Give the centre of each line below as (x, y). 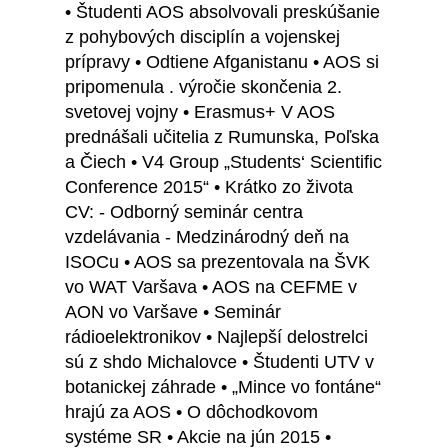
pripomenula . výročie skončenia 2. (203, 87)
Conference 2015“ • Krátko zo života (209, 187)
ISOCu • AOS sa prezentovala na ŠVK (217, 262)
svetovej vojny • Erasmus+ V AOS (200, 112)
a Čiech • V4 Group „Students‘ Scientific (223, 162)
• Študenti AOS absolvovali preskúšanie (222, 12)
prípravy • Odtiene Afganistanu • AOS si (222, 62)
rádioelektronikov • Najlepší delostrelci (216, 337)
